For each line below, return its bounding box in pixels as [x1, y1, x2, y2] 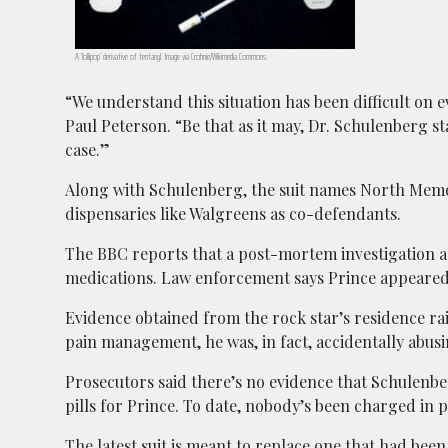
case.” [65, 138, 110, 160]
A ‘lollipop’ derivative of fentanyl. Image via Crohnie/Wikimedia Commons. [75, 48, 268, 64]
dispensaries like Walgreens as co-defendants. [65, 202, 401, 224]
